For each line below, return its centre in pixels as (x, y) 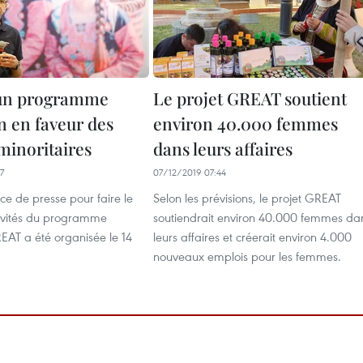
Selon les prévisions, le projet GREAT (247, 198)
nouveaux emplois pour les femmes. (247, 256)
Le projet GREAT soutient (250, 98)
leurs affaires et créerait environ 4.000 (252, 237)
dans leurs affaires (223, 148)
